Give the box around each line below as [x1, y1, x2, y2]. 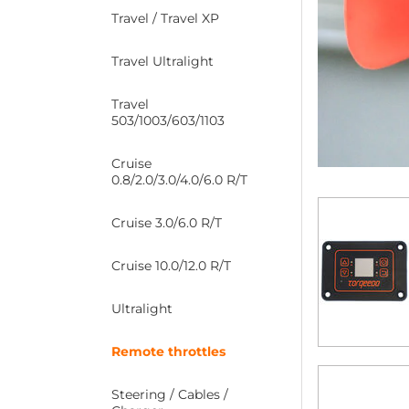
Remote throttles [111, 343, 225, 360]
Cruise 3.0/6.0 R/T [111, 215, 222, 231]
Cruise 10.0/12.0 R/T [111, 257, 231, 274]
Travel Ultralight [111, 53, 214, 69]
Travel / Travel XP [111, 10, 219, 26]
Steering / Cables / [111, 386, 228, 403]
